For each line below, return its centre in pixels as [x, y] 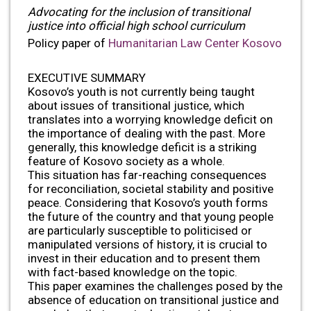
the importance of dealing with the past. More [146, 133]
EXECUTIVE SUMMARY [87, 77]
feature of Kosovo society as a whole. [126, 161]
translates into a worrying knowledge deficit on [150, 119]
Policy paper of [68, 43]
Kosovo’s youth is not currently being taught [141, 91]
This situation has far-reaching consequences [147, 175]
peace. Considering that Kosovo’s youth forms [148, 202]
